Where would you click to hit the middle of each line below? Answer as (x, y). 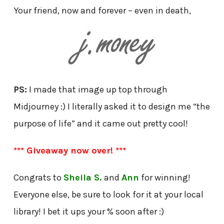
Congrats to (38, 178)
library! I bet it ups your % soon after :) (88, 212)
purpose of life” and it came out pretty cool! (100, 123)
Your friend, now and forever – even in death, (102, 10)
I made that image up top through (97, 89)
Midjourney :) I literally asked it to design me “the (111, 106)
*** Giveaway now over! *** (69, 151)
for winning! (164, 178)
